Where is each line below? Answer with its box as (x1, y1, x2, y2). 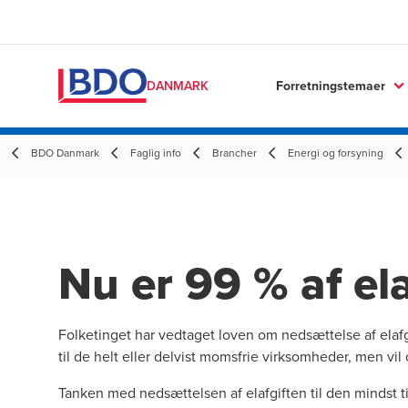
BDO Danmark (31, 145, 99, 160)
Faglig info (130, 145, 181, 160)
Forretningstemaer (276, 76, 385, 95)
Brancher (212, 145, 257, 160)
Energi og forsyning (288, 145, 383, 160)
